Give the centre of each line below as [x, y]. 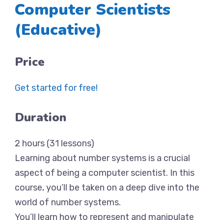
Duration [41, 117]
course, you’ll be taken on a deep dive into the [107, 188]
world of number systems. [68, 202]
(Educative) [58, 30]
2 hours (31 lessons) [55, 143]
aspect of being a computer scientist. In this [105, 173]
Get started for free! [56, 88]
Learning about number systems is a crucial [102, 158]
